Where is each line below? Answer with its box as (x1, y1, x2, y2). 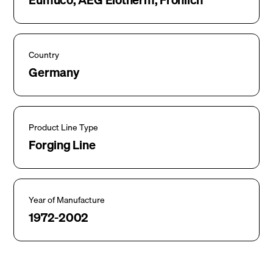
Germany (29, 63, 79, 82)
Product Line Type (29, 121, 99, 134)
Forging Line (29, 135, 96, 154)
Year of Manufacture (29, 193, 105, 207)
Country (29, 48, 60, 62)
